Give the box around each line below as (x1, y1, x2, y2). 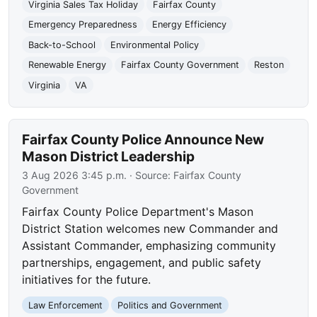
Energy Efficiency (151, 19, 226, 30)
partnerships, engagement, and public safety (22, 255, 262, 270)
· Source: (127, 168, 174, 181)
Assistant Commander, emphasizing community (22, 238, 277, 253)
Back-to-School (28, 39, 96, 50)
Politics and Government (117, 299, 222, 311)
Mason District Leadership (22, 147, 195, 165)
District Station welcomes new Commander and (22, 221, 279, 236)
